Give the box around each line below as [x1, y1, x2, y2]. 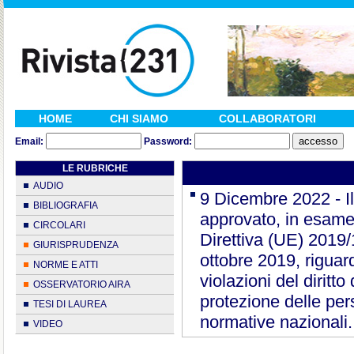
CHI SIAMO [110, 112, 168, 125]
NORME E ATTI [33, 259, 98, 270]
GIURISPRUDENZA [33, 239, 119, 250]
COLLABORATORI [218, 112, 316, 125]
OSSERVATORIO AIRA [33, 279, 130, 290]
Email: [15, 136, 43, 147]
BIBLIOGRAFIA [33, 200, 98, 211]
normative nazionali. [200, 312, 352, 332]
